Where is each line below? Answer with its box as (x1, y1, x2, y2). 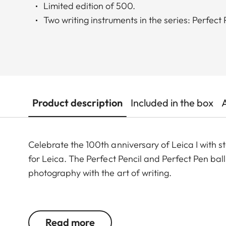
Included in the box (131, 96, 213, 109)
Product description (32, 96, 123, 109)
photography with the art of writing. (28, 167, 172, 179)
